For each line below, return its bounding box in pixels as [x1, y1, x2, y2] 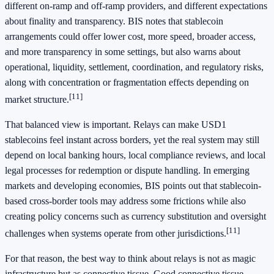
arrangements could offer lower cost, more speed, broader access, [5, 31, 256, 42]
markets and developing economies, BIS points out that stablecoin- [5, 180, 261, 191]
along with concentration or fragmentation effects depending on [5, 76, 249, 87]
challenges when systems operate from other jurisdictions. [5, 228, 226, 239]
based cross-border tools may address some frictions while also [5, 195, 246, 206]
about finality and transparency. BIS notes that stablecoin [5, 15, 223, 26]
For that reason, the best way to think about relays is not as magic [5, 253, 256, 264]
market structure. [5, 94, 69, 105]
